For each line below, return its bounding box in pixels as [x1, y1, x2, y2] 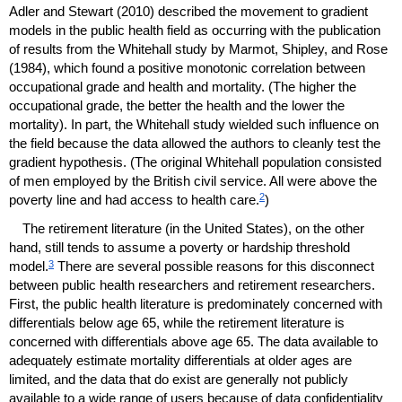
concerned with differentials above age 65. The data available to [9, 334, 378, 350]
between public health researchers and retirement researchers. [9, 277, 375, 293]
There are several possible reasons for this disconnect [54, 258, 374, 275]
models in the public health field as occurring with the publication [9, 22, 380, 38]
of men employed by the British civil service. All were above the [9, 172, 377, 188]
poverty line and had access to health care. [9, 191, 259, 207]
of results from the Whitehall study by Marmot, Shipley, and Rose [9, 40, 388, 57]
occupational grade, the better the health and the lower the [9, 97, 345, 113]
